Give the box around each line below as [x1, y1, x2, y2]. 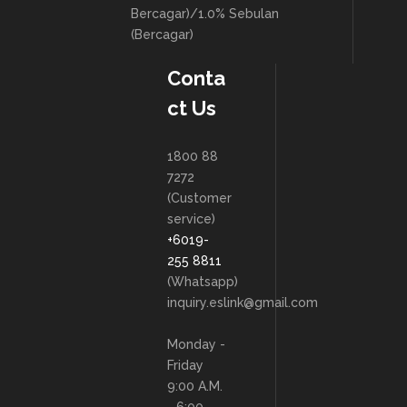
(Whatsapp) [167, 274, 238, 289]
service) [167, 212, 215, 226]
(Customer [167, 191, 232, 205]
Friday [167, 358, 203, 372]
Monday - [167, 337, 225, 352]
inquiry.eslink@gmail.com [167, 295, 318, 310]
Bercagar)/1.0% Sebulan [131, 6, 279, 21]
